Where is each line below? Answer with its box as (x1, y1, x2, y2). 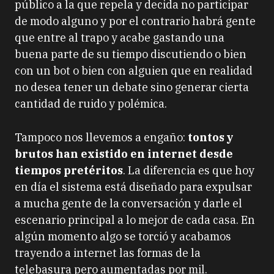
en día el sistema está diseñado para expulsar (15, 180, 252, 194)
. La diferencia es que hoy (123, 163, 254, 177)
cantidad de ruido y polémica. (15, 97, 167, 111)
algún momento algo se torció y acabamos (15, 229, 231, 243)
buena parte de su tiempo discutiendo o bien (15, 47, 246, 61)
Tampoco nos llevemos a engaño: (15, 130, 188, 144)
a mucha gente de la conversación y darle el (15, 196, 242, 210)
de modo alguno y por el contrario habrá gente (15, 14, 256, 28)
